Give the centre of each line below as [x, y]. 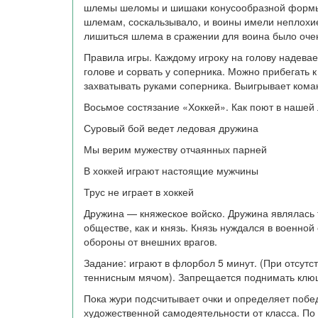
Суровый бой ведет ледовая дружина [171, 128]
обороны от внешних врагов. [150, 241]
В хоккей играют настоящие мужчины [171, 170]
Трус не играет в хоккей [139, 192]
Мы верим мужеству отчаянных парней [175, 149]
